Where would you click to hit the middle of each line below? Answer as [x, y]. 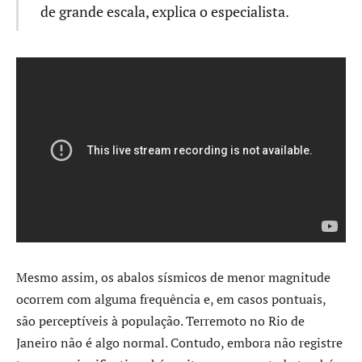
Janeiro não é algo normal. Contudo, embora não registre [179, 343]
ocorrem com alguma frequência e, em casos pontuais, [171, 299]
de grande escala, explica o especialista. [164, 12]
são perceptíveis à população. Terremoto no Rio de [160, 321]
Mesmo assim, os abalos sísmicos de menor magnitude [173, 278]
